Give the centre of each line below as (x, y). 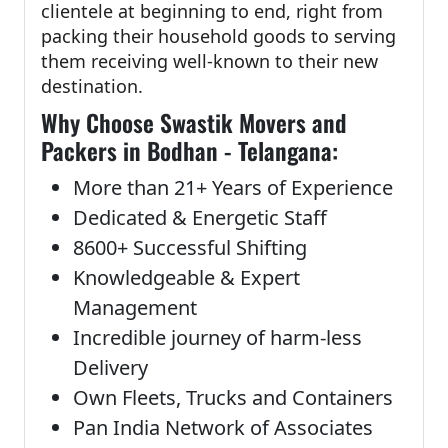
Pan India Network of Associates (223, 427)
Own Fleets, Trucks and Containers (233, 397)
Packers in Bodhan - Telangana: (189, 150)
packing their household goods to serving (218, 35)
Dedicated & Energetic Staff (200, 217)
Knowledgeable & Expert (186, 277)
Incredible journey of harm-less (217, 337)
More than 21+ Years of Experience (233, 187)
